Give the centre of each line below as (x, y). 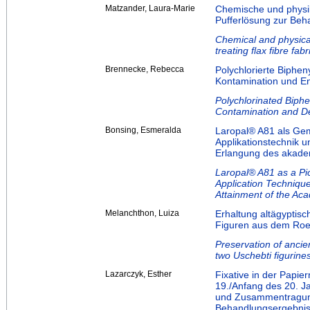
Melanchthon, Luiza (142, 213)
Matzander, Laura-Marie (150, 9)
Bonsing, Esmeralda (143, 130)
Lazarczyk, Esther (138, 274)
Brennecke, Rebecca (145, 70)
